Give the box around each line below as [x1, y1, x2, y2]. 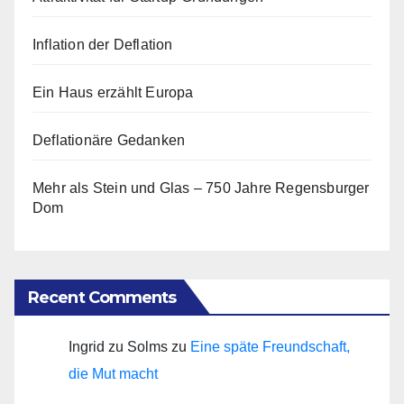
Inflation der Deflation [32, 37, 173, 53]
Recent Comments [28, 288, 177, 308]
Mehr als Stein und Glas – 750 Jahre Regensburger [32, 180, 370, 197]
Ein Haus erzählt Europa [32, 85, 194, 101]
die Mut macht [69, 366, 158, 382]
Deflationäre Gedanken [32, 133, 186, 149]
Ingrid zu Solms [69, 339, 168, 355]
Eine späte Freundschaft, [190, 339, 350, 355]
